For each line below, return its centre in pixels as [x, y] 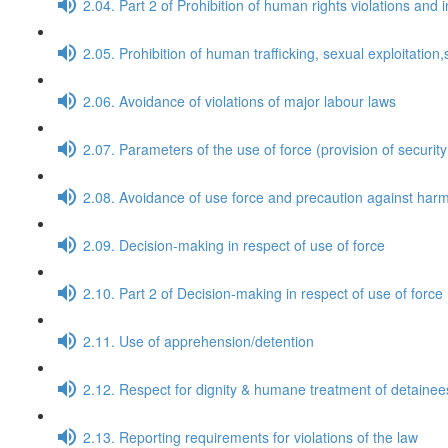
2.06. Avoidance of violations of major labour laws [239, 100]
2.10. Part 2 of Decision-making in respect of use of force [263, 292]
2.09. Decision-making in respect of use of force [234, 244]
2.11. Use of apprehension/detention [198, 340]
